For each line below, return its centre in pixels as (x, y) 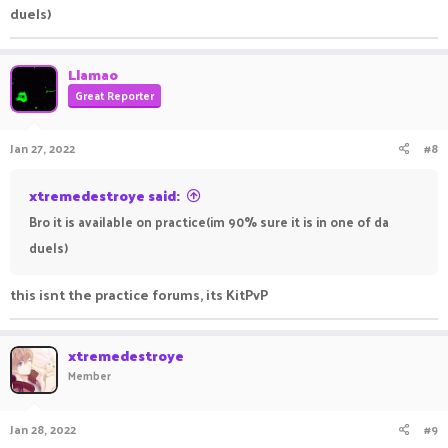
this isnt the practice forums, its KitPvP (139, 294)
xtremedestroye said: (104, 195)
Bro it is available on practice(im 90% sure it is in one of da (209, 221)
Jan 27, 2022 (42, 148)
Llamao (93, 74)
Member (89, 375)
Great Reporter (114, 95)
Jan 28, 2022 (43, 429)
